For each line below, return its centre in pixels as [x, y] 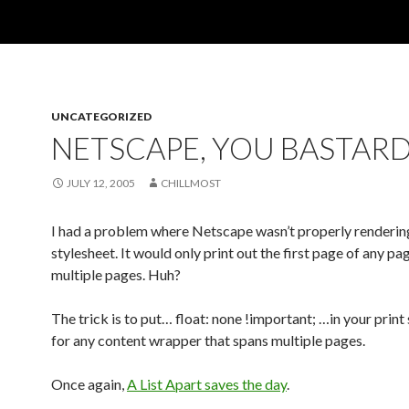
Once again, [89, 384]
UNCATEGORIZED [101, 116]
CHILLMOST [191, 183]
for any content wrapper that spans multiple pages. [208, 340]
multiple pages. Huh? [116, 274]
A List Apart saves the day [207, 384]
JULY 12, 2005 [101, 183]
